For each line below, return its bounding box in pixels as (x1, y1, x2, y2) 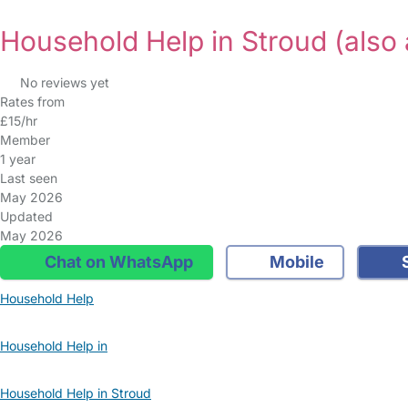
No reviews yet (19, 75, 109, 90)
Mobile (266, 252, 324, 271)
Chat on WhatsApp (40, 252, 193, 271)
